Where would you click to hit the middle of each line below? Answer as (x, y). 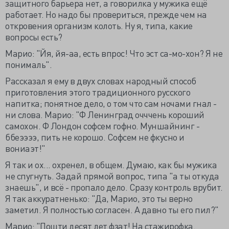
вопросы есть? (34, 37)
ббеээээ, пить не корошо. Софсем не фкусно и (95, 137)
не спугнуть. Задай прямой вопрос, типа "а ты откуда (112, 176)
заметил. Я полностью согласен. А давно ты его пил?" (112, 209)
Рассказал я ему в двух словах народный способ (101, 81)
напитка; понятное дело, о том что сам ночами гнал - (111, 103)
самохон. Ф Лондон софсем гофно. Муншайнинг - (102, 125)
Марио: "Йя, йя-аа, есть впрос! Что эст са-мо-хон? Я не (114, 53)
